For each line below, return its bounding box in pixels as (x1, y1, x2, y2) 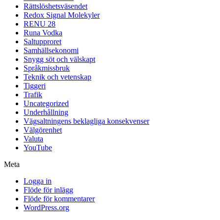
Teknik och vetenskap (24, 72, 91, 81)
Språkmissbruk (24, 63, 70, 72)
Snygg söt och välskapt (24, 55, 95, 63)
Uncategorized (24, 99, 69, 108)
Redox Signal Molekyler (24, 10, 100, 19)
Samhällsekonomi (24, 46, 79, 55)
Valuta (24, 134, 43, 143)
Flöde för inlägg (24, 185, 73, 194)
